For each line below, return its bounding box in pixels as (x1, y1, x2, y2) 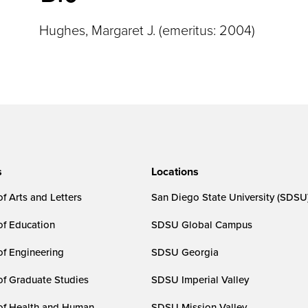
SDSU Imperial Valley (151, 272, 250, 287)
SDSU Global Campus (151, 217, 253, 232)
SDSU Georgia (151, 245, 219, 259)
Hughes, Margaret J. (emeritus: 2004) (39, 20, 255, 39)
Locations (151, 164, 199, 179)
